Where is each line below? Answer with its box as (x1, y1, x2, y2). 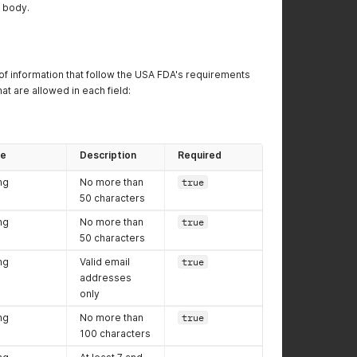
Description (80, 149, 136, 161)
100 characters (80, 328, 151, 339)
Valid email (80, 256, 130, 268)
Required (178, 149, 222, 161)
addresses (80, 272, 131, 284)
